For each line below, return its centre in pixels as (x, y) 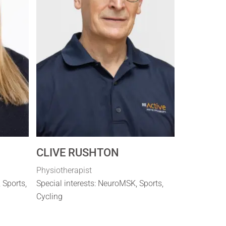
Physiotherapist (64, 170)
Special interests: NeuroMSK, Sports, (100, 183)
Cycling (50, 196)
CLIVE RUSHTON (78, 152)
